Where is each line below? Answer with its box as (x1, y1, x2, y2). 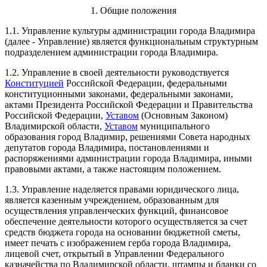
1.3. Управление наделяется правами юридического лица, (5, 184, 239, 194)
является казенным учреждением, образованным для (5, 194, 219, 205)
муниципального (138, 120, 210, 131)
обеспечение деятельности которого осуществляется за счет (5, 216, 247, 226)
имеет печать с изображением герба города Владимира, (5, 237, 231, 248)
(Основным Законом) (139, 110, 228, 120)
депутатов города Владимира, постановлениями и (5, 142, 209, 153)
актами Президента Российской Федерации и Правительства (5, 99, 253, 110)
